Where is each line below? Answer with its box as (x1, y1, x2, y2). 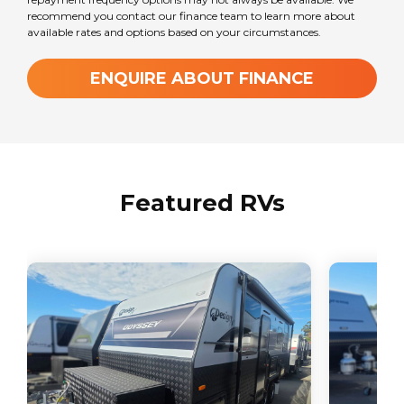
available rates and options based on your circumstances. (27, 25, 321, 40)
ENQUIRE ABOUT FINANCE (90, 69, 314, 89)
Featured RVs (119, 188, 285, 218)
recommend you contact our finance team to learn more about (27, 9, 355, 23)
